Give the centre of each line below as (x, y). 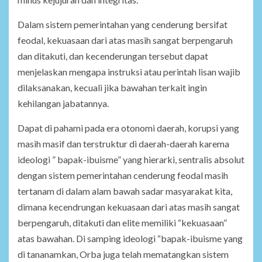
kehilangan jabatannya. (63, 104)
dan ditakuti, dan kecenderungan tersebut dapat (113, 56)
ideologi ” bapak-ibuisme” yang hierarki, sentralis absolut (131, 160)
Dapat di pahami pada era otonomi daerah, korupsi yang (128, 128)
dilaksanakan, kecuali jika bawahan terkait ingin (112, 88)
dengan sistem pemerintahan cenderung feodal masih (123, 175)
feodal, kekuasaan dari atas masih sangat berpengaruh (125, 40)
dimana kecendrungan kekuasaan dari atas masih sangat (129, 207)
